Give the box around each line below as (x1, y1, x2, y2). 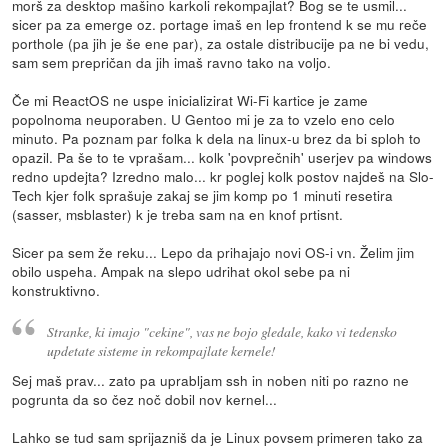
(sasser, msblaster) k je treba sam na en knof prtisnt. (12, 204, 344, 225)
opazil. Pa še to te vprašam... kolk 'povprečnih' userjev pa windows (12, 147, 433, 168)
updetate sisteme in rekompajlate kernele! (46, 340, 276, 360)
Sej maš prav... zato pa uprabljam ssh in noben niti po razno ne (12, 369, 410, 390)
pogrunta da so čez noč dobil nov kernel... (12, 388, 278, 409)
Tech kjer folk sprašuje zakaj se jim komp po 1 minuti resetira (12, 185, 394, 206)
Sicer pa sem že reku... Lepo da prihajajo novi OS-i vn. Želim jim (12, 242, 415, 263)
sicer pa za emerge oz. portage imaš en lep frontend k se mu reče (12, 14, 428, 35)
